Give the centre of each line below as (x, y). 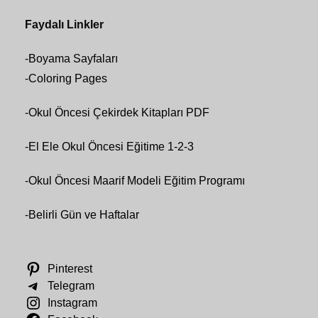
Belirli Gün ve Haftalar (84, 215)
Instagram (72, 303)
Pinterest (70, 269)
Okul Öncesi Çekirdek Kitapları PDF (119, 113)
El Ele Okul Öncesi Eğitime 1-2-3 (111, 147)
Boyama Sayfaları (73, 59)
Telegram (71, 286)
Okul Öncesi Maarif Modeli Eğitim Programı (137, 181)
